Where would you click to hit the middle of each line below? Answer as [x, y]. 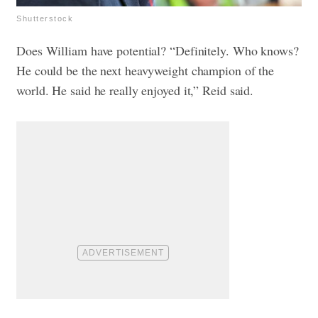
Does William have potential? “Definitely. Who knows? [158, 51]
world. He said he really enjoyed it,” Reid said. [137, 91]
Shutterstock [45, 19]
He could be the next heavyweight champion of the [146, 71]
